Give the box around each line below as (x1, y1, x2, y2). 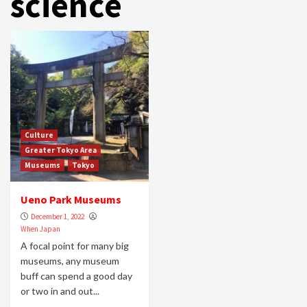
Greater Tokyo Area (25, 145, 97, 155)
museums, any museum (21, 255, 119, 267)
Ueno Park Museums (21, 193, 121, 206)
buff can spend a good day (21, 270, 132, 282)
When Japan (21, 224, 60, 234)
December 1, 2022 (31, 212, 84, 221)
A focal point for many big (21, 240, 129, 251)
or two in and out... (21, 285, 99, 297)
